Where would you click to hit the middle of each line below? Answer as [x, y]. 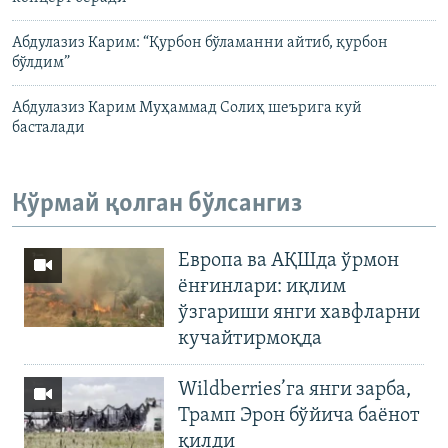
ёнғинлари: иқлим [262, 286]
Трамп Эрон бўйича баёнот [299, 415]
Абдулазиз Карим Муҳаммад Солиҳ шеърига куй [187, 108]
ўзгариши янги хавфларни [299, 312]
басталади [48, 128]
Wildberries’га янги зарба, [294, 389]
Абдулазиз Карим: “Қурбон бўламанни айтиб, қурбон [200, 43]
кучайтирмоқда [250, 338]
